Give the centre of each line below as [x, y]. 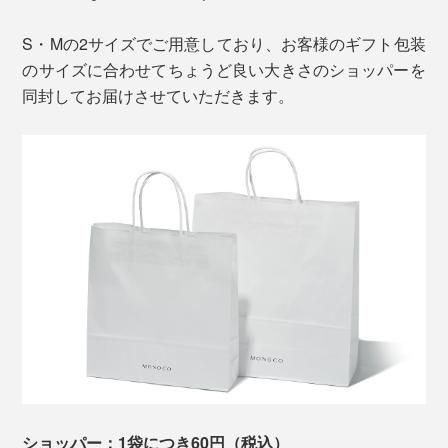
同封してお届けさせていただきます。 [158, 96]
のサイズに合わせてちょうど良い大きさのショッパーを [224, 70]
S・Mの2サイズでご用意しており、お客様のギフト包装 [224, 44]
